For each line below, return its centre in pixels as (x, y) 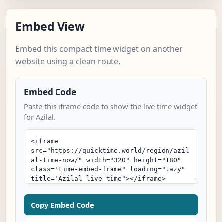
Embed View (50, 27)
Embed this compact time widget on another (99, 49)
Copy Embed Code (62, 205)
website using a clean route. (68, 62)
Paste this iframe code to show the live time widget (111, 106)
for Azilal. (40, 117)
